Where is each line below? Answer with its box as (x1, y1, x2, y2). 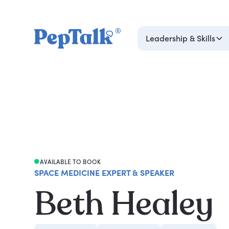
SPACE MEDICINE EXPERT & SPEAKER (34, 167, 175, 178)
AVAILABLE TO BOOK (39, 157, 101, 166)
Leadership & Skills (146, 33, 215, 43)
